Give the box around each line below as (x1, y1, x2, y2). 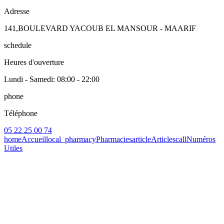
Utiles (4, 144, 22, 153)
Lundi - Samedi (4, 75, 53, 84)
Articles (151, 135, 175, 144)
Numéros (186, 135, 215, 144)
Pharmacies (96, 135, 132, 144)
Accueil (21, 135, 46, 144)
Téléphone (4, 109, 37, 118)
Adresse (4, 7, 29, 16)
